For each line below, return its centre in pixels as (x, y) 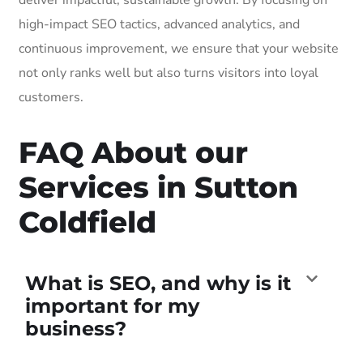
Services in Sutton (158, 187)
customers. (51, 97)
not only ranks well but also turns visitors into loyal (169, 73)
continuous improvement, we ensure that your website (179, 48)
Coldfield (88, 222)
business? (76, 328)
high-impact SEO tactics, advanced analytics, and (159, 24)
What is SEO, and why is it (158, 283)
